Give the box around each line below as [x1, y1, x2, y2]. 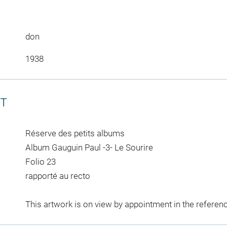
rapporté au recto [25, 170, 90, 181]
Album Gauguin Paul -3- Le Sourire [25, 142, 153, 153]
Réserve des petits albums [25, 128, 125, 138]
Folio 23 [25, 156, 56, 167]
